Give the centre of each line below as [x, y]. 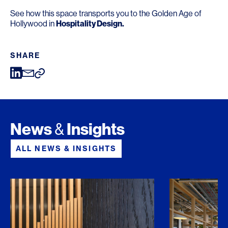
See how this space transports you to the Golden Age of [106, 13]
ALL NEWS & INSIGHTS [66, 148]
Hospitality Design [89, 23]
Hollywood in [33, 23]
